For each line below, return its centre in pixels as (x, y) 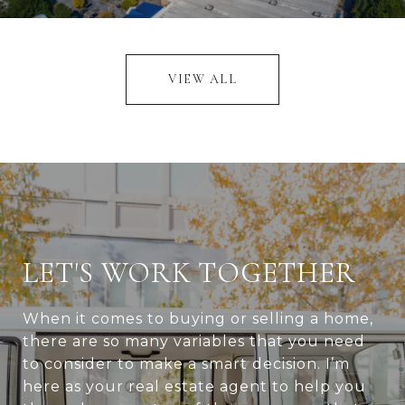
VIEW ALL (202, 80)
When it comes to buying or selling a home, (198, 319)
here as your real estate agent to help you (194, 387)
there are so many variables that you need (194, 342)
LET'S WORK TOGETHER (189, 273)
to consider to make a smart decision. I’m (186, 364)
